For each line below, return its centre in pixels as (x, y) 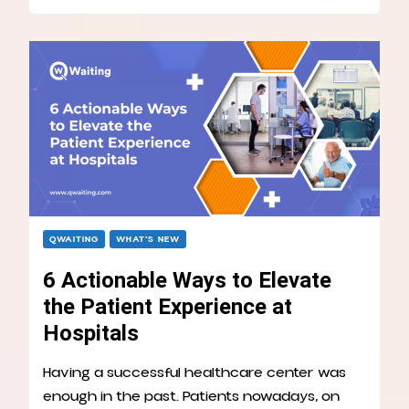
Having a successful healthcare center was (194, 373)
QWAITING (74, 240)
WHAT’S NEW (148, 240)
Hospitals (91, 334)
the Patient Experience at (168, 307)
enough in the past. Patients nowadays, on (191, 397)
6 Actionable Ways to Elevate (187, 281)
